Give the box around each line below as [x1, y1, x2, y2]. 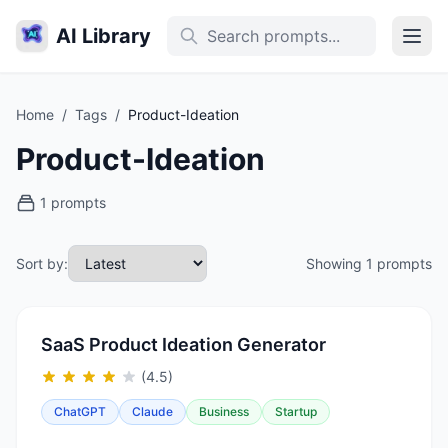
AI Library [56, 24, 151, 48]
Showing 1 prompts [306, 254, 432, 272]
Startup [275, 404, 317, 419]
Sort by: [16, 254, 68, 272]
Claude [132, 404, 173, 419]
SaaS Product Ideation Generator [41, 334, 326, 355]
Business [199, 404, 249, 419]
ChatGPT [54, 404, 106, 419]
